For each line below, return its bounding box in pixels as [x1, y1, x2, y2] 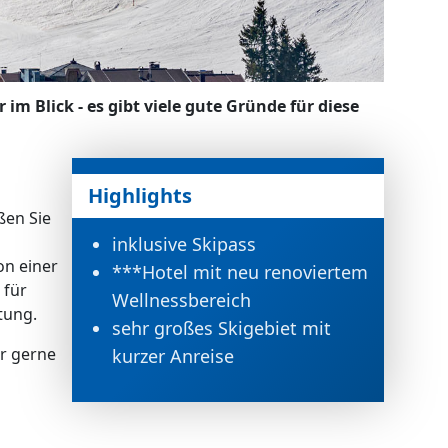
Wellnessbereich [112, 288, 252, 312]
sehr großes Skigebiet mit [112, 316, 332, 340]
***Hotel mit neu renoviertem [112, 260, 369, 284]
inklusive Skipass [112, 232, 257, 256]
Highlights [88, 182, 193, 209]
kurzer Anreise [112, 344, 235, 368]
